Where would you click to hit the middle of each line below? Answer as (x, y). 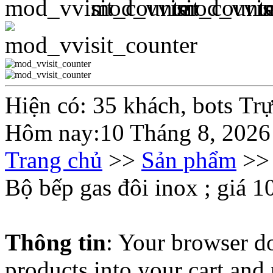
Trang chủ (54, 160)
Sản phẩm (189, 160)
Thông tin (55, 243)
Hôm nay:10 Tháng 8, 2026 (138, 133)
